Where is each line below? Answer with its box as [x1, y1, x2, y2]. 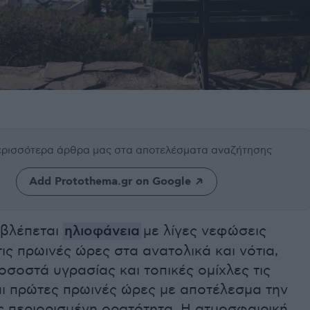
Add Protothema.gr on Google [28, 174, 191, 190]
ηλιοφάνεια [64, 223, 140, 241]
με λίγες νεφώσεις [141, 223, 266, 240]
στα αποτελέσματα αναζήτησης [114, 144, 272, 157]
